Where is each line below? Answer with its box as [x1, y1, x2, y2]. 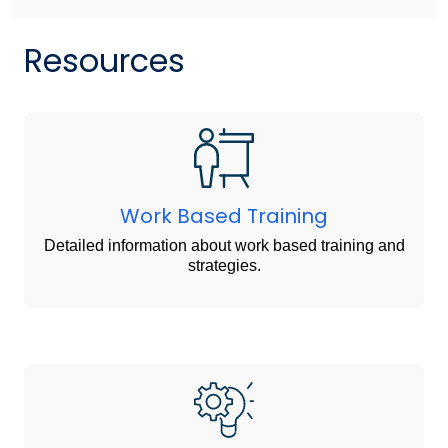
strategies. [187, 257, 261, 275]
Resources [24, 38, 185, 84]
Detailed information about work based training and [43, 237, 405, 255]
